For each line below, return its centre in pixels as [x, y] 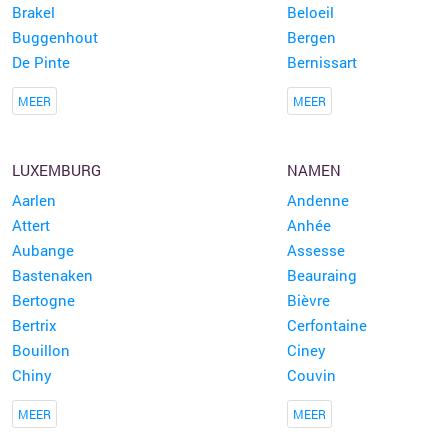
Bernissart [321, 62]
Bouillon [40, 350]
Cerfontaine [326, 325]
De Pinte [40, 62]
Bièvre [308, 300]
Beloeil [310, 12]
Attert [30, 225]
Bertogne [43, 300]
